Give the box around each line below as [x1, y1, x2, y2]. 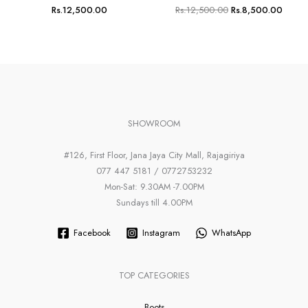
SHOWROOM [128, 116, 180, 130]
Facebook [73, 225, 111, 239]
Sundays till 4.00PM [115, 195, 192, 209]
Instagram [142, 225, 180, 239]
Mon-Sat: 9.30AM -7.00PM [104, 179, 204, 193]
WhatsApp [212, 225, 252, 239]
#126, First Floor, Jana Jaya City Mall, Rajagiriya [63, 148, 245, 162]
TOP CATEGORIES [118, 268, 190, 282]
